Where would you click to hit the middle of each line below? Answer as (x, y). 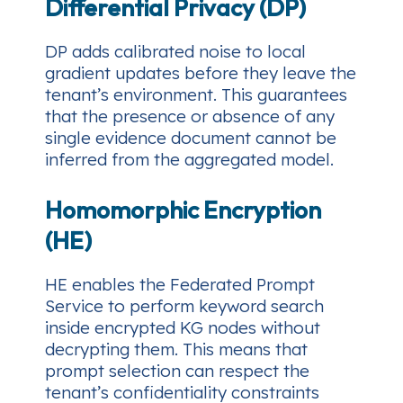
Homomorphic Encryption (183, 209)
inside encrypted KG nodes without (183, 327)
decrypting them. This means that (176, 349)
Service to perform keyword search (184, 305)
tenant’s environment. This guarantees (196, 94)
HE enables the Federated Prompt (180, 284)
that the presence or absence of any (190, 116)
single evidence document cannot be (191, 137)
